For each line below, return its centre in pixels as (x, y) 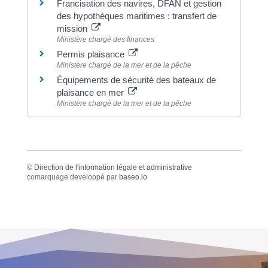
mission (73, 29)
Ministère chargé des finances (105, 40)
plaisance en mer (91, 93)
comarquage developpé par (73, 177)
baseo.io (133, 177)
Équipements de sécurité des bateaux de (136, 80)
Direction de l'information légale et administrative (113, 168)
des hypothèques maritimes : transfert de (136, 16)
